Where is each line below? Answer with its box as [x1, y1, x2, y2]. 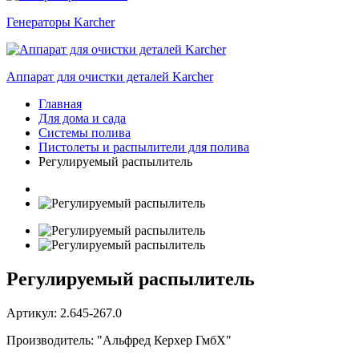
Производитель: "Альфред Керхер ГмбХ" [6, 333, 232, 347]
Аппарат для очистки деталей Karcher [6, 70, 213, 83]
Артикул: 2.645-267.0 [6, 305, 122, 320]
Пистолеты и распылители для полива [38, 140, 249, 154]
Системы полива [38, 126, 131, 139]
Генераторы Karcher [6, 15, 115, 29]
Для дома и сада [38, 111, 126, 125]
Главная [38, 97, 82, 111]
